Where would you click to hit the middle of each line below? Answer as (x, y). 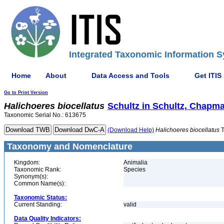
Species (134, 169)
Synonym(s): (31, 176)
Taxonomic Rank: (37, 169)
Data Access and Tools (130, 75)
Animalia (135, 162)
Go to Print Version (26, 92)
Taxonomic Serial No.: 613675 (45, 115)
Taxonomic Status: (40, 197)
